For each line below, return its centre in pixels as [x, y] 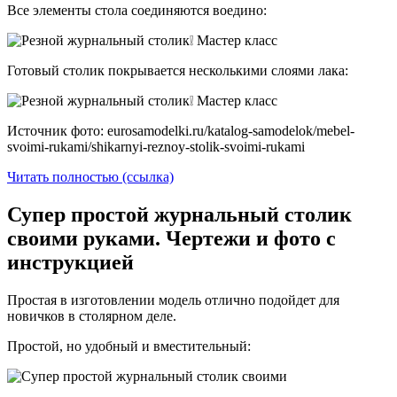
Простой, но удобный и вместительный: [129, 346]
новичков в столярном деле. [92, 316]
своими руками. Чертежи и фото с [171, 239]
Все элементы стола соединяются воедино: [137, 11]
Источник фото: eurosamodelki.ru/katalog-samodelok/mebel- [181, 131]
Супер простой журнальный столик [179, 215]
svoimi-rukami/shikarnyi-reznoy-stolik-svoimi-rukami [156, 147]
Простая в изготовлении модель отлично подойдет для [173, 300]
